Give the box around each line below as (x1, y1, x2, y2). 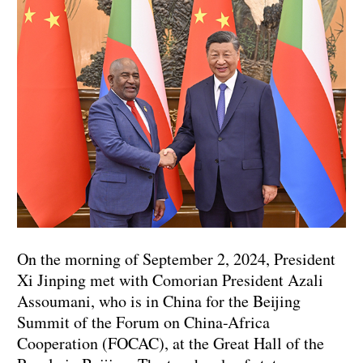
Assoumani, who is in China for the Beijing (17, 290, 301, 313)
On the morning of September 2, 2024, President (17, 248, 335, 271)
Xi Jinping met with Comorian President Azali (17, 269, 323, 292)
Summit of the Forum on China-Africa (17, 311, 270, 334)
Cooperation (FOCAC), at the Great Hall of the (17, 332, 324, 355)
